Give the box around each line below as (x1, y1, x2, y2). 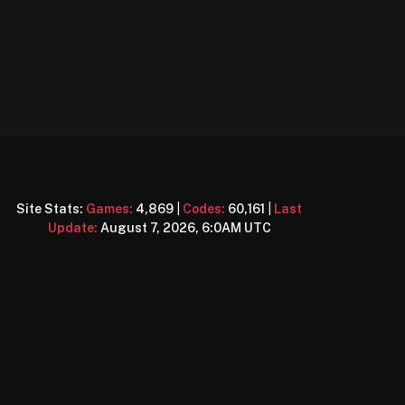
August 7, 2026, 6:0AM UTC (99, 221, 271, 236)
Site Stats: (16, 202, 86, 217)
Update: (47, 221, 98, 236)
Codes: (183, 202, 225, 217)
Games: (86, 202, 133, 217)
